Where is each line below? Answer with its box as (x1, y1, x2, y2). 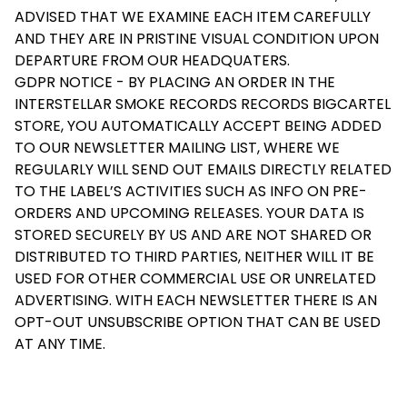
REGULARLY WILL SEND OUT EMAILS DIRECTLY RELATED (15, 159, 392, 181)
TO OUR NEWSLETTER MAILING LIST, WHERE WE (15, 137, 340, 159)
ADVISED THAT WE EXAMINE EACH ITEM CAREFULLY (15, 6, 371, 28)
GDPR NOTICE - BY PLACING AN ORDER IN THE (15, 72, 335, 94)
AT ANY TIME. (15, 333, 105, 355)
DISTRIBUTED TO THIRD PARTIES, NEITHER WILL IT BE (15, 246, 374, 268)
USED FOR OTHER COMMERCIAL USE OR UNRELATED (15, 268, 376, 290)
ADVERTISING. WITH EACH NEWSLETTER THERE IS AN (15, 290, 377, 312)
